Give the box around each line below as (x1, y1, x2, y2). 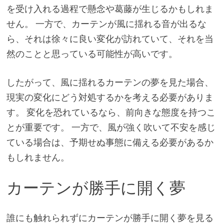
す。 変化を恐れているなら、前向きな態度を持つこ (6, 106, 215, 118)
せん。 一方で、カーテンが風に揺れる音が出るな (6, 17, 206, 29)
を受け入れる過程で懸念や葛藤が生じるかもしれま (6, 2, 213, 14)
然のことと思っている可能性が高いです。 (6, 47, 177, 59)
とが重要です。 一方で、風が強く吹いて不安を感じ (6, 121, 215, 133)
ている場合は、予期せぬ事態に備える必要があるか (6, 136, 213, 148)
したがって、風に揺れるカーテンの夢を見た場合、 (6, 76, 213, 88)
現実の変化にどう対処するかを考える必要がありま (6, 91, 213, 103)
